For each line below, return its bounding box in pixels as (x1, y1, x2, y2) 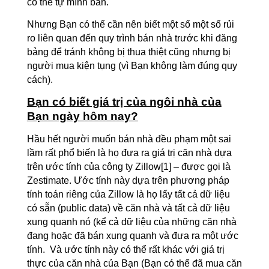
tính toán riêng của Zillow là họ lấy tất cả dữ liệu (26, 189, 230, 199)
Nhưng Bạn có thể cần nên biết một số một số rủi (26, 19, 234, 29)
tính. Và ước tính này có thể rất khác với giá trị (26, 244, 225, 255)
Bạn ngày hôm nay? (26, 110, 138, 122)
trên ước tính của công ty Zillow (26, 162, 161, 172)
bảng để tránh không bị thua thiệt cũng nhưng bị (26, 47, 231, 57)
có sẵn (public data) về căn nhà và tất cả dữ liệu (26, 203, 230, 213)
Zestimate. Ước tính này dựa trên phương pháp (26, 175, 229, 186)
